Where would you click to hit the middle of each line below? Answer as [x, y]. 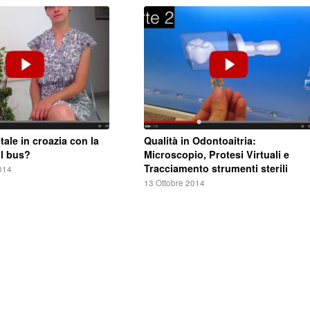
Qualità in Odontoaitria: [200, 140]
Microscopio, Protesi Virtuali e [216, 154]
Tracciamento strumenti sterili [216, 168]
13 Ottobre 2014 [174, 183]
